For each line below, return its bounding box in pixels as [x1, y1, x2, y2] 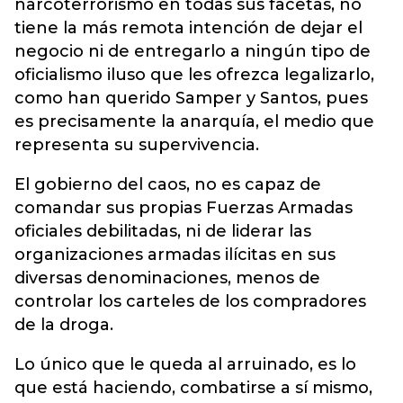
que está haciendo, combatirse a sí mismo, [14, 377, 372, 398]
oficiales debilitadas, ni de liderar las [14, 220, 311, 241]
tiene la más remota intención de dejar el [14, 17, 363, 38]
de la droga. [14, 314, 113, 335]
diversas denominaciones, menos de [14, 267, 320, 288]
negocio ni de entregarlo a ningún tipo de [14, 40, 371, 61]
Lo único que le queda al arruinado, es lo [14, 354, 356, 374]
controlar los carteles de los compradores [14, 291, 366, 311]
